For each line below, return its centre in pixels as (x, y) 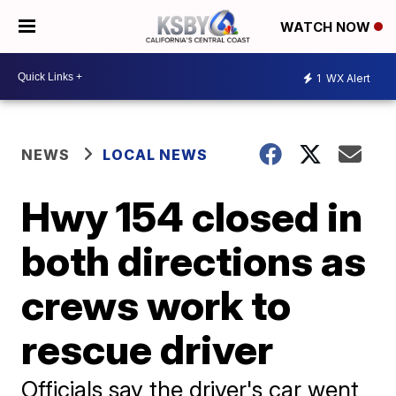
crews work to (156, 305)
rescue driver (148, 349)
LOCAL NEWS (156, 155)
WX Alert (347, 78)
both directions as (194, 261)
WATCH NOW (327, 27)
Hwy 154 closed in (192, 217)
